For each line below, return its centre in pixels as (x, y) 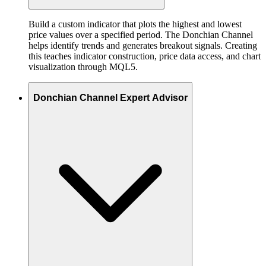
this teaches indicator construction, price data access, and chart (145, 56)
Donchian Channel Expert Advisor (110, 98)
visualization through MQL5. (83, 66)
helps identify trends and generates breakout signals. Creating (143, 45)
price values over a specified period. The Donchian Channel (141, 34)
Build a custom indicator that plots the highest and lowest (135, 24)
